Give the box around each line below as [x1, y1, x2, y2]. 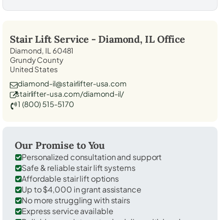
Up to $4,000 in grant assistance [22, 184, 141, 194]
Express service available [22, 205, 113, 216]
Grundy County [10, 55, 63, 64]
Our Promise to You [15, 138, 105, 151]
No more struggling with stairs [22, 194, 130, 205]
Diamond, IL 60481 [10, 45, 74, 55]
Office [154, 32, 186, 45]
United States [10, 64, 58, 74]
